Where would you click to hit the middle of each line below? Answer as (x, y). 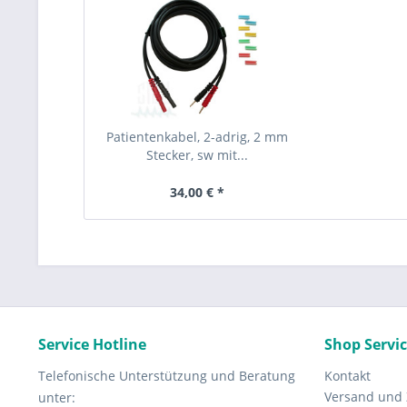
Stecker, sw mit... (197, 155)
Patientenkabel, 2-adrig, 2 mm (197, 137)
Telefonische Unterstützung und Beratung (167, 376)
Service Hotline (92, 344)
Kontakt (347, 376)
